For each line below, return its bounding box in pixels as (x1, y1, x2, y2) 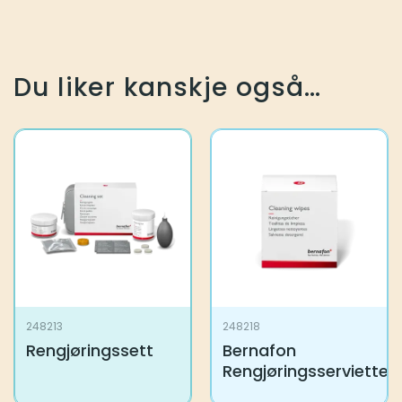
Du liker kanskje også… (13, 69, 322, 105)
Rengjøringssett (25, 338, 153, 362)
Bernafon (222, 338, 296, 362)
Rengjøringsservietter (222, 359, 395, 382)
